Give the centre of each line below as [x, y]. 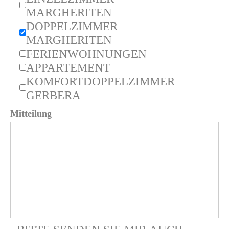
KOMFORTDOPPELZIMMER [100, 81]
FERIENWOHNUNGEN [86, 54]
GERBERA [53, 95]
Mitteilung [31, 113]
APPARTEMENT [68, 67]
